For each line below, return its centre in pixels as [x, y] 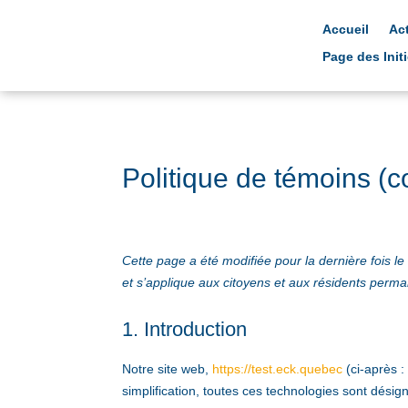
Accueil [346, 29]
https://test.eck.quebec [278, 369]
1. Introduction [185, 330]
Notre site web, [168, 369]
